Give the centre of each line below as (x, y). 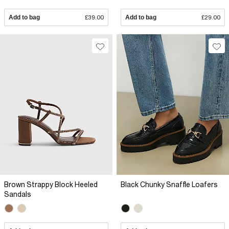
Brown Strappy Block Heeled (51, 184)
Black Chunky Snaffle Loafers (169, 184)
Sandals (18, 194)
